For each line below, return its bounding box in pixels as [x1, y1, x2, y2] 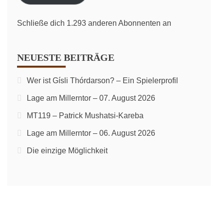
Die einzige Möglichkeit [27, 146, 108, 155]
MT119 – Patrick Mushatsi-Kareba [27, 111, 144, 120]
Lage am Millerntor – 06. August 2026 [27, 129, 155, 137]
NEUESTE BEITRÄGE [17, 52, 114, 63]
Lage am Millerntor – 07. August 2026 [27, 94, 155, 102]
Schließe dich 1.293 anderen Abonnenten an [17, 19, 171, 27]
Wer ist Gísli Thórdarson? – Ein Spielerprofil [27, 76, 178, 85]
